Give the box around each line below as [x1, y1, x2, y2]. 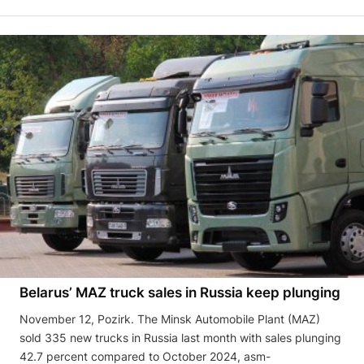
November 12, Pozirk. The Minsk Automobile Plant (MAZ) [19, 311, 320, 326]
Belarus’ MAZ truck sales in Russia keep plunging [19, 284, 340, 301]
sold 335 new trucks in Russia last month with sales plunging [19, 330, 341, 344]
